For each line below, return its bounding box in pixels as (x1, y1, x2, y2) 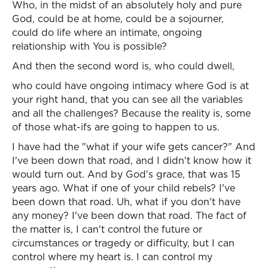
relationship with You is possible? (12, 39, 167, 53)
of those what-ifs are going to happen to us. (12, 120, 220, 133)
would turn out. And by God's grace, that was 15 (12, 167, 240, 181)
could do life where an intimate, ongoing (12, 26, 202, 39)
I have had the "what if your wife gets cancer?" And (12, 140, 255, 153)
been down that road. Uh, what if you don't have (12, 195, 240, 208)
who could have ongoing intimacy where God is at (12, 79, 249, 92)
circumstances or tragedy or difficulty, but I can (12, 236, 234, 249)
